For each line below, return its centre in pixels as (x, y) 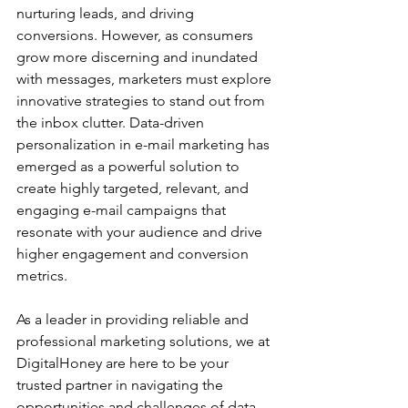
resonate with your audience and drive (141, 232)
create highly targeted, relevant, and (134, 188)
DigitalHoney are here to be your (124, 363)
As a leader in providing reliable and (134, 319)
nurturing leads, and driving (107, 13)
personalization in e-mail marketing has (145, 144)
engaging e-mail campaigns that (123, 210)
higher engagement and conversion (134, 254)
